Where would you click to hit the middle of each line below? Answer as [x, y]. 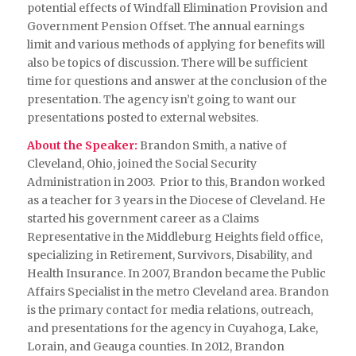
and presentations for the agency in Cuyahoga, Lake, [172, 328]
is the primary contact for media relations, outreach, [170, 310]
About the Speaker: [83, 145]
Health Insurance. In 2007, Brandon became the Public [176, 273]
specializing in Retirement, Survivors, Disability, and [169, 255]
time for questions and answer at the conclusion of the [176, 81]
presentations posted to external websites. [142, 117]
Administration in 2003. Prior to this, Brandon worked [176, 182]
